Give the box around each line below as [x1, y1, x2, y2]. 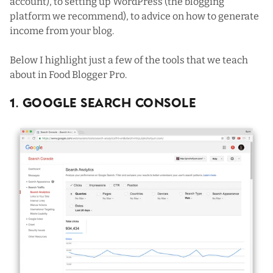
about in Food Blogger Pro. [10, 69, 127, 81]
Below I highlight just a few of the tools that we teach [10, 54, 248, 66]
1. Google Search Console [10, 98, 196, 111]
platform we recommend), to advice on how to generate [10, 10, 259, 23]
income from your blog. [10, 25, 114, 37]
